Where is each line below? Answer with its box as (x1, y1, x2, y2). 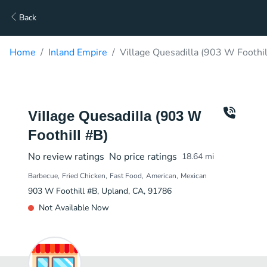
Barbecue (28, 171, 58, 181)
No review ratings (28, 150, 104, 163)
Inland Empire (48, 46, 107, 59)
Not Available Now (39, 202, 109, 213)
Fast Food (110, 171, 142, 181)
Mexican (181, 171, 207, 181)
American (146, 171, 176, 181)
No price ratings (109, 150, 177, 163)
